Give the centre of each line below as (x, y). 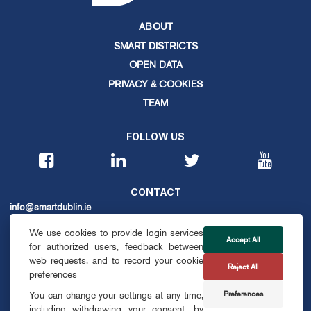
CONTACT (155, 192)
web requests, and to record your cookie (116, 260)
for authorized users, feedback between (116, 246)
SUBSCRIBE (155, 248)
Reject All (243, 267)
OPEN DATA (155, 65)
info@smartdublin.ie (50, 208)
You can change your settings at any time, (116, 295)
